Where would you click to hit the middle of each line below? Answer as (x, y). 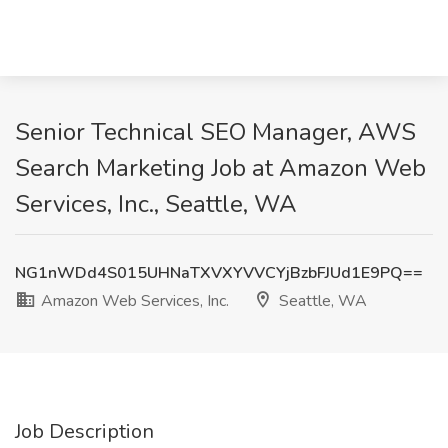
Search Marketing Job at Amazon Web (220, 168)
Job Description (84, 431)
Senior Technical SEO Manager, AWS (215, 132)
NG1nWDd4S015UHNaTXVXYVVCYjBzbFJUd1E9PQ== (219, 273)
